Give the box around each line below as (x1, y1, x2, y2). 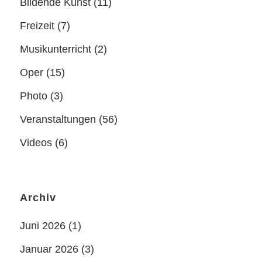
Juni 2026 (20, 220, 65, 232)
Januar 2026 (20, 243, 78, 255)
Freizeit (20, 20, 54, 32)
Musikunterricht (20, 43, 91, 55)
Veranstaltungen (20, 113, 96, 125)
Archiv (20, 192, 56, 204)
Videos (20, 137, 52, 149)
